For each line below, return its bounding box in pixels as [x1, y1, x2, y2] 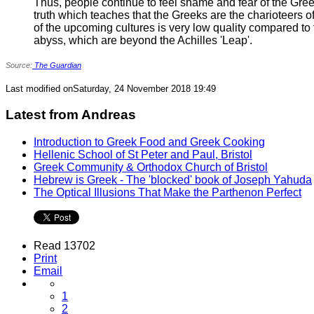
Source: [6, 60, 32, 69]
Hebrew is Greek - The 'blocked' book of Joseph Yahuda [34, 173, 312, 186]
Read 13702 [34, 239, 95, 252]
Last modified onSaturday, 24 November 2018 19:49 [6, 83, 216, 94]
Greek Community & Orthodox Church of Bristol [34, 161, 268, 173]
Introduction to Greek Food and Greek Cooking [34, 135, 265, 148]
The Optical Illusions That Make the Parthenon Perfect [34, 186, 301, 198]
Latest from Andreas [6, 107, 136, 123]
